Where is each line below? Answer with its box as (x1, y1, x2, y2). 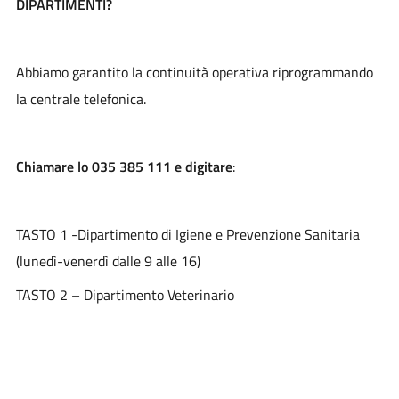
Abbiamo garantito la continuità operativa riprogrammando (15, 61, 373, 83)
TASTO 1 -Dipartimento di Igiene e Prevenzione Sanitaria (15, 223, 360, 245)
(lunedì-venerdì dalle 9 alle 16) (15, 249, 200, 272)
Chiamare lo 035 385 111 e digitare (15, 155, 232, 177)
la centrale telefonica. (15, 87, 150, 110)
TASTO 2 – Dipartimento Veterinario (15, 283, 234, 305)
